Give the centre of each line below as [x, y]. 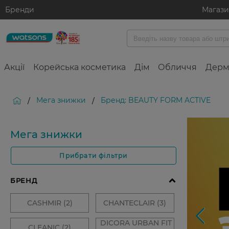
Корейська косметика [79, 67]
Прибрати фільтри [94, 156]
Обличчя [178, 67]
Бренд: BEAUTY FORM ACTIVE [156, 100]
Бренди [20, 10]
